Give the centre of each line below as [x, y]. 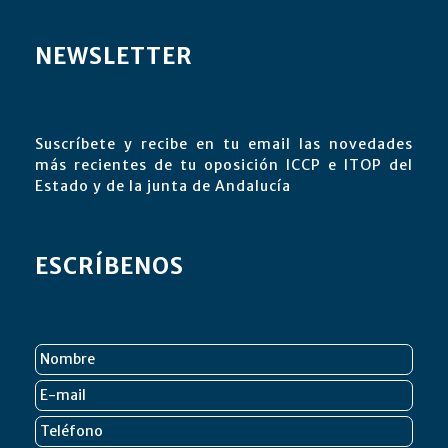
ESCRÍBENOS [109, 265]
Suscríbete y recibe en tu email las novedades [224, 143]
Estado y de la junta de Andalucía [163, 185]
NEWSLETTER [114, 55]
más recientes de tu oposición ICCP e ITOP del [224, 164]
